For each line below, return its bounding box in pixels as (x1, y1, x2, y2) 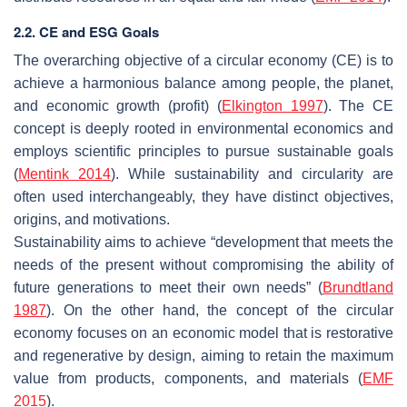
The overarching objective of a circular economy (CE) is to (14, 52, 393, 68)
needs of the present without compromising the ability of (14, 256, 393, 273)
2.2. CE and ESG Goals (14, 21, 159, 42)
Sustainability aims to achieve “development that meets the (14, 233, 393, 250)
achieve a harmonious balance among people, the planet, (14, 74, 393, 91)
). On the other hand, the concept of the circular (46, 302, 393, 318)
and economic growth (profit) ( (14, 97, 222, 114)
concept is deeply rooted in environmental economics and (14, 120, 393, 136)
